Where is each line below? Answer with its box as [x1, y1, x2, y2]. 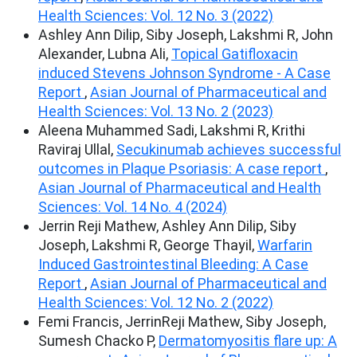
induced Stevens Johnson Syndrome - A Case [38, 64, 331, 81]
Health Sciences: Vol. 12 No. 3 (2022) [38, 6, 273, 24]
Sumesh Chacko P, [38, 331, 159, 349]
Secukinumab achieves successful [116, 140, 341, 158]
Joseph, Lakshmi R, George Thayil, [38, 236, 257, 253]
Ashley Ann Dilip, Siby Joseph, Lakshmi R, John [38, 25, 333, 43]
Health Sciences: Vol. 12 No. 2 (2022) [38, 293, 273, 311]
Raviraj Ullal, [38, 140, 116, 158]
